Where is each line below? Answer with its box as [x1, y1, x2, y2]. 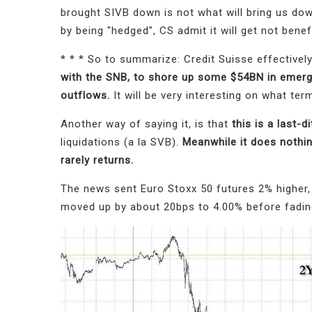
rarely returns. [61, 154, 134, 167]
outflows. [61, 89, 114, 102]
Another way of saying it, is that [61, 118, 232, 131]
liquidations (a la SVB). [61, 136, 182, 149]
